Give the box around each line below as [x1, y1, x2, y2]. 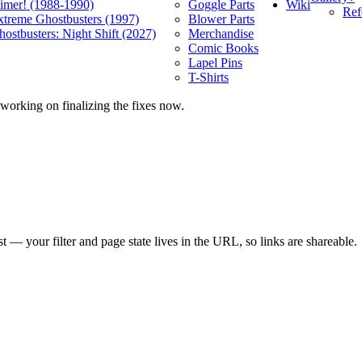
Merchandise [188, 27, 254, 40]
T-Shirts [188, 70, 229, 84]
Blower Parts [188, 12, 255, 26]
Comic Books [188, 41, 259, 55]
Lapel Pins [188, 56, 242, 69]
